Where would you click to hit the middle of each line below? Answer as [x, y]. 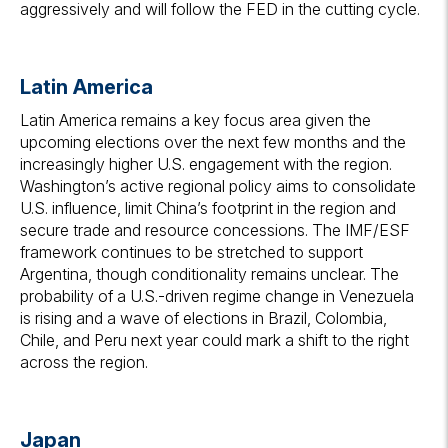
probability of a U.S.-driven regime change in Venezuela [217, 296]
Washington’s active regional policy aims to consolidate [218, 186]
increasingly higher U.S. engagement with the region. [206, 164]
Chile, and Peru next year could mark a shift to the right [214, 340]
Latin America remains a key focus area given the [195, 120]
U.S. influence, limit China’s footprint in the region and [208, 208]
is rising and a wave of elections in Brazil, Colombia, [203, 318]
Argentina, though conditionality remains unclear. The [209, 274]
